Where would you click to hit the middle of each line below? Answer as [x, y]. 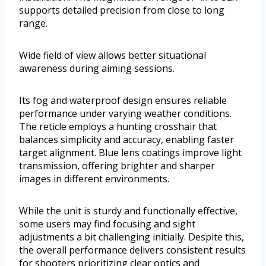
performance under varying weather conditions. [125, 113]
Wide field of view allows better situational [113, 55]
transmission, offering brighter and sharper [117, 165]
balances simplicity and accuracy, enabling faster [126, 139]
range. [33, 23]
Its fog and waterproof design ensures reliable [123, 100]
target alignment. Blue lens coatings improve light [130, 152]
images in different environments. [94, 178]
